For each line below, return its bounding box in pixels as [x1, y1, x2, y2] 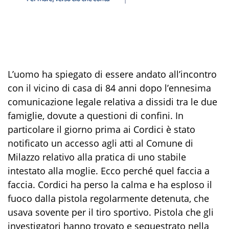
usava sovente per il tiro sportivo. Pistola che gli [8, 205, 214, 218]
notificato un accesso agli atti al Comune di [8, 136, 193, 149]
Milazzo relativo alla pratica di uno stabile [8, 150, 186, 163]
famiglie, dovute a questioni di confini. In [8, 109, 184, 122]
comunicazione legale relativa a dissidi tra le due [8, 95, 217, 108]
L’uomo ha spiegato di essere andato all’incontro [8, 67, 217, 80]
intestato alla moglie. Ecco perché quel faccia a [8, 164, 210, 177]
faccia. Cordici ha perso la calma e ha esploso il [8, 178, 212, 191]
